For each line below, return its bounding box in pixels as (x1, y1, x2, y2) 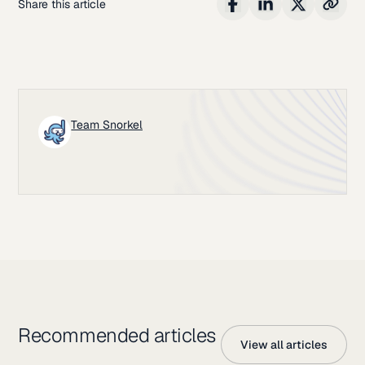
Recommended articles (18, 322, 216, 348)
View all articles (240, 336, 328, 352)
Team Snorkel (71, 117, 143, 132)
